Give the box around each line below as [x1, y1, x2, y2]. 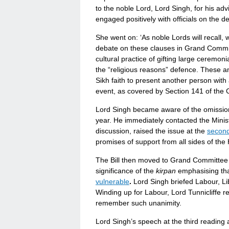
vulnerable [96, 177, 129, 186]
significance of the [96, 167, 156, 175]
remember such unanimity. [96, 199, 181, 207]
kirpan [156, 167, 176, 175]
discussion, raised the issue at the [96, 127, 207, 135]
